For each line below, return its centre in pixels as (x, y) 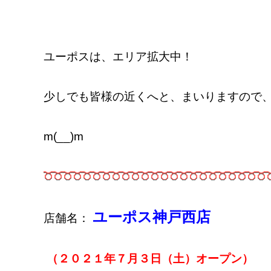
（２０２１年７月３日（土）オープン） (149, 259)
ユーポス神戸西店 (152, 217)
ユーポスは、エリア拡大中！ (118, 57)
